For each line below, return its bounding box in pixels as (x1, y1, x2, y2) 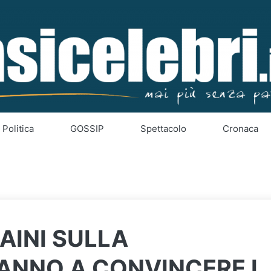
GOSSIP (70, 123, 104, 134)
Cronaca (222, 123, 258, 134)
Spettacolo (140, 123, 186, 134)
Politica (2, 123, 34, 134)
